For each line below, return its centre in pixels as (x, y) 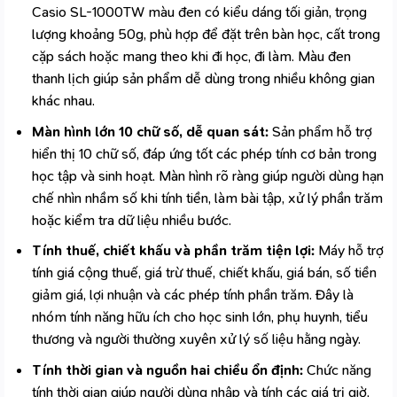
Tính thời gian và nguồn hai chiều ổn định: (167, 370)
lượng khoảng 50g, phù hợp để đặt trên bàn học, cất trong (206, 34)
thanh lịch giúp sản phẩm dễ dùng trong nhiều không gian (203, 78)
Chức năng (337, 370)
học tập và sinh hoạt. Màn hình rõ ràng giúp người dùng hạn (207, 175)
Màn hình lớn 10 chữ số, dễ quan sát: (150, 131)
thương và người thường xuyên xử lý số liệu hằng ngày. (196, 339)
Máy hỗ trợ (349, 251)
